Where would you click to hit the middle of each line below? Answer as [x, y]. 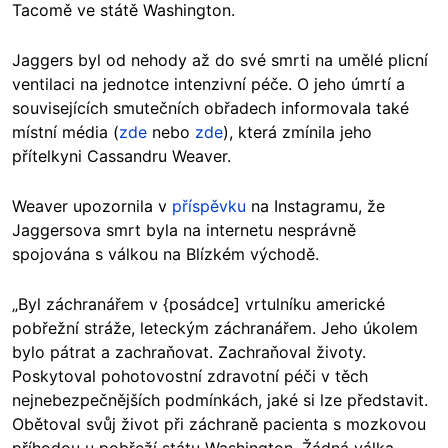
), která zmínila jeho [297, 132]
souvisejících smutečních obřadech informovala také [210, 108]
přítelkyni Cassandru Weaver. [121, 156]
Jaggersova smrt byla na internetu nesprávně [184, 230]
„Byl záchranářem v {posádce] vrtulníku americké [198, 304]
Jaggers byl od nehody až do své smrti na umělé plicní [220, 60]
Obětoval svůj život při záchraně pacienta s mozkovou [219, 424]
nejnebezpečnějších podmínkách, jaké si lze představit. [220, 400]
